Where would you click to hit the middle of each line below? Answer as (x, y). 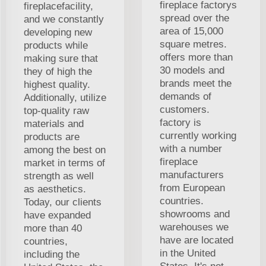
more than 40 (53, 229)
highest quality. (57, 85)
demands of (186, 97)
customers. (185, 110)
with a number (191, 149)
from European (192, 188)
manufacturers (192, 175)
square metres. (193, 45)
